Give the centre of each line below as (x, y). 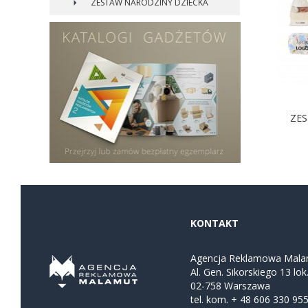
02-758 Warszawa (230, 286)
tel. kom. (211, 300)
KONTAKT (214, 223)
